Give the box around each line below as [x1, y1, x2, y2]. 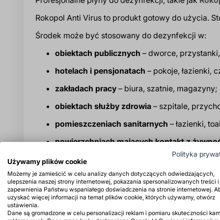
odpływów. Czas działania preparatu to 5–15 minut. [35, 175, 219, 186]
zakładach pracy [55, 83, 118, 93]
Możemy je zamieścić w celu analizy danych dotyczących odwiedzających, [7, 170, 215, 177]
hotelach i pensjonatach [55, 65, 145, 76]
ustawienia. [7, 201, 39, 209]
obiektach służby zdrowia [55, 101, 153, 111]
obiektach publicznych [55, 48, 142, 58]
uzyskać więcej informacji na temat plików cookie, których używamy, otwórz [7, 193, 215, 201]
